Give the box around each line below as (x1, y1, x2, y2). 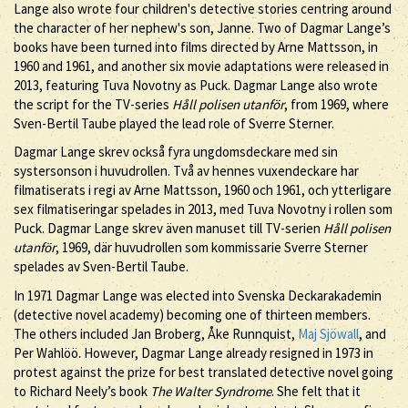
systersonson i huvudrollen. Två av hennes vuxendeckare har (14, 162, 359, 179)
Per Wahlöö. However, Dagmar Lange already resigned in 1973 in (14, 343, 373, 362)
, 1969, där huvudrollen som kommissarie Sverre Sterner (56, 239, 368, 256)
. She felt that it (271, 382, 361, 400)
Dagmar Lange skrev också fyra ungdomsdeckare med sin (14, 143, 338, 160)
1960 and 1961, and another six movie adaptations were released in (14, 56, 389, 75)
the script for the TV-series (14, 95, 172, 113)
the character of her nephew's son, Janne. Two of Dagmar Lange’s (14, 18, 391, 36)
